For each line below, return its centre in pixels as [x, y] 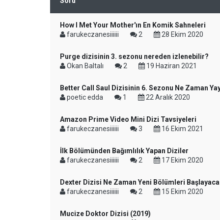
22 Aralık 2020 [167, 97]
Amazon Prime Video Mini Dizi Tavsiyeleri [128, 119]
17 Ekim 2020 [182, 160]
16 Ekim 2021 [182, 129]
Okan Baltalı [85, 66]
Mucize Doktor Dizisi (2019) [105, 214]
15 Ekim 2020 [182, 192]
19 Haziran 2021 [171, 66]
